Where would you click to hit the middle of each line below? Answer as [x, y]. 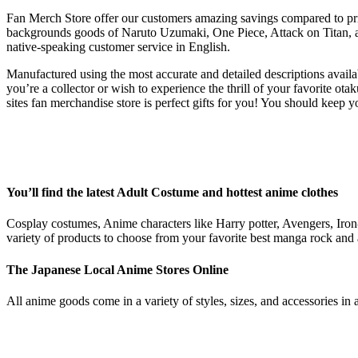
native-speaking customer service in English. [118, 46]
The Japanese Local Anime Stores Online [117, 269]
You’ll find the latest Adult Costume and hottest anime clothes [172, 193]
